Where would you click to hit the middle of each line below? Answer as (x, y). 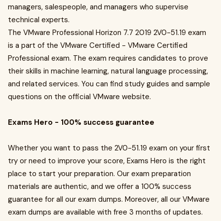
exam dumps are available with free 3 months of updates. (105, 212)
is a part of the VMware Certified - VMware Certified (98, 45)
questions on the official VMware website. (79, 97)
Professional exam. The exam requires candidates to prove (108, 58)
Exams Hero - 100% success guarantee (81, 122)
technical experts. (39, 20)
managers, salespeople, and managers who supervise (98, 7)
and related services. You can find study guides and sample (109, 84)
